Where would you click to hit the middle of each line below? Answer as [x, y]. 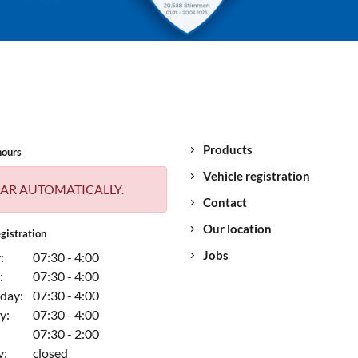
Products [228, 150]
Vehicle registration [257, 176]
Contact [225, 203]
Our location [237, 229]
